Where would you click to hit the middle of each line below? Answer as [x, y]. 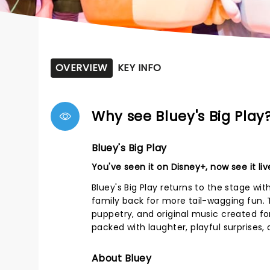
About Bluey [122, 258]
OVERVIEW [82, 68]
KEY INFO [139, 68]
